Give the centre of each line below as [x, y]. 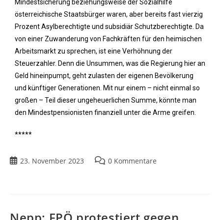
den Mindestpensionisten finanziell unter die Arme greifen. [105, 112]
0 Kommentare [132, 161]
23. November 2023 [52, 161]
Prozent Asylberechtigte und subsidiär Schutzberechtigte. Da [109, 26]
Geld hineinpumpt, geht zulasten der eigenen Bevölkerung [104, 75]
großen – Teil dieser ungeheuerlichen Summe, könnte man [106, 100]
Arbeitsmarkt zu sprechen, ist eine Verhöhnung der [94, 51]
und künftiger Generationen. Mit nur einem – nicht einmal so [107, 88]
